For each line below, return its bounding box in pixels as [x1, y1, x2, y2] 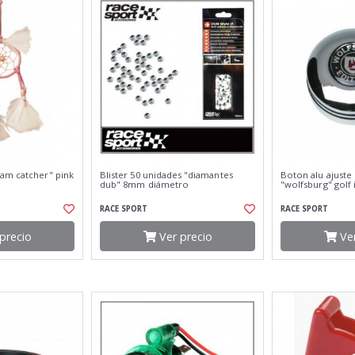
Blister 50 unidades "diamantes [100, 169, 233, 181]
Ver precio [155, 228, 212, 244]
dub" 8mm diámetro [100, 178, 189, 190]
